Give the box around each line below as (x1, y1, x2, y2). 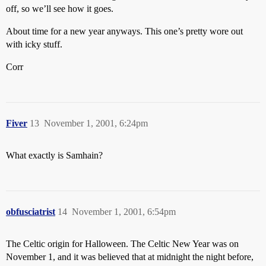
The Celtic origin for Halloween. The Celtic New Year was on (6, 239, 239, 249)
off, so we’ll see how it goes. (6, 4, 113, 14)
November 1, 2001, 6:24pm (44, 118, 148, 128)
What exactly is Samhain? (6, 150, 103, 160)
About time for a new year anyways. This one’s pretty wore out (6, 26, 243, 36)
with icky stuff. (6, 39, 62, 49)
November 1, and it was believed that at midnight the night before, (6, 252, 254, 262)
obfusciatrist (6, 207, 55, 217)
